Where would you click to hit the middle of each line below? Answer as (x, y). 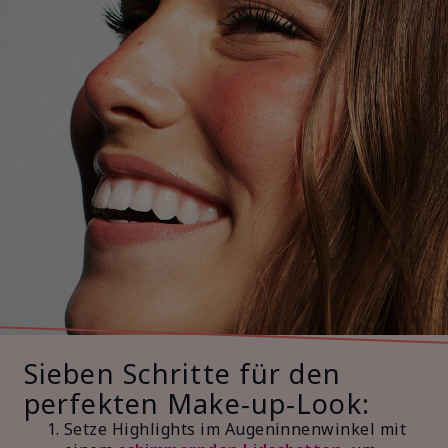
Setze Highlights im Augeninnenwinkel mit (235, 428)
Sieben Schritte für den (182, 373)
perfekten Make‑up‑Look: (197, 403)
